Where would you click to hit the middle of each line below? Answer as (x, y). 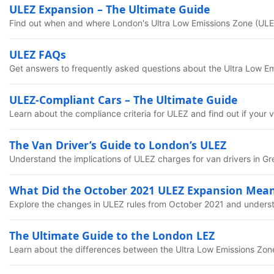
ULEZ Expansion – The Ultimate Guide (109, 9)
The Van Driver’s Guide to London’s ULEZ (118, 145)
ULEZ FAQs (38, 54)
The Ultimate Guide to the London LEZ (112, 235)
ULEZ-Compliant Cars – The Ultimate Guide (123, 100)
